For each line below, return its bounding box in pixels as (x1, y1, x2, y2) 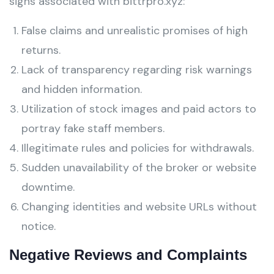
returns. (21, 43, 61, 58)
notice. (21, 219, 56, 234)
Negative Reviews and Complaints (9, 246, 247, 264)
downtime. (21, 180, 75, 195)
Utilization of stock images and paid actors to (21, 102, 256, 117)
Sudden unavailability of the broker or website (21, 160, 256, 176)
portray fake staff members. (21, 121, 165, 136)
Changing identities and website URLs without (21, 199, 257, 215)
